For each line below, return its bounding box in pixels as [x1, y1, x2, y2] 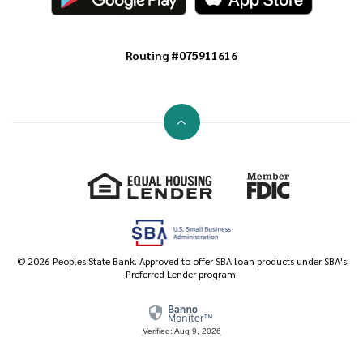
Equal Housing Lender [213, 172, 324, 187]
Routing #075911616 [126, 48, 237, 63]
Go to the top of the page [180, 121, 312, 136]
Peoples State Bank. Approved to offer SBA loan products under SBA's [49, 254, 347, 268]
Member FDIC [260, 199, 327, 214]
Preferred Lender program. [125, 267, 238, 281]
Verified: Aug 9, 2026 [142, 327, 221, 336]
